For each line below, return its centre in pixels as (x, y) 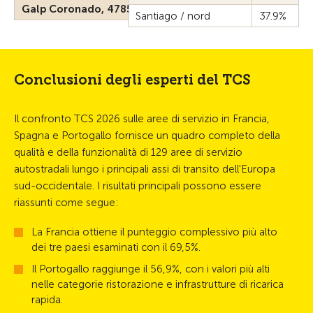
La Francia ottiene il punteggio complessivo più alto (154, 232)
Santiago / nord (173, 16)
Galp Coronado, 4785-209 (90, 9)
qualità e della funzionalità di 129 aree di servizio (128, 152)
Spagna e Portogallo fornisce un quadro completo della (147, 136)
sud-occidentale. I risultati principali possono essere (138, 186)
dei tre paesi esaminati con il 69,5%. (116, 247)
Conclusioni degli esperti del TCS (132, 80)
